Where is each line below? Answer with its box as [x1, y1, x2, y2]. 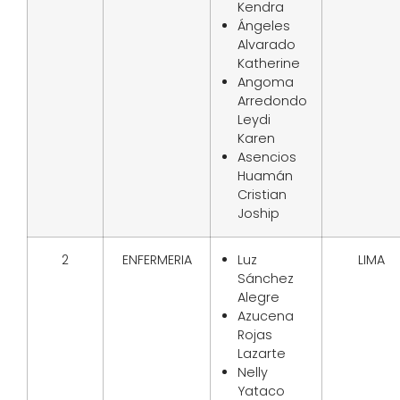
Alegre [237, 287, 279, 306]
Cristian [237, 185, 287, 204]
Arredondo [237, 91, 307, 110]
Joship [237, 204, 279, 222]
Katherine [237, 54, 300, 72]
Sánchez [237, 269, 294, 287]
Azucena [237, 306, 294, 325]
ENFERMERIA [121, 250, 192, 269]
